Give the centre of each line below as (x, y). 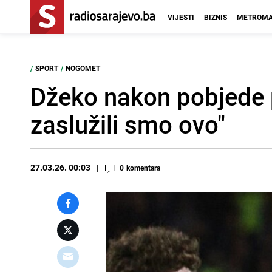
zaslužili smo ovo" (128, 124)
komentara (143, 168)
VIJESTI (181, 17)
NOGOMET (83, 68)
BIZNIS (216, 17)
